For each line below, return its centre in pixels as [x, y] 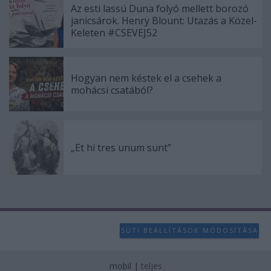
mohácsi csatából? [112, 90]
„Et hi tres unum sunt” [121, 147]
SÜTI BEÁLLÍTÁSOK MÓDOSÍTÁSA [189, 230]
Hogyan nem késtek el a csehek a [146, 78]
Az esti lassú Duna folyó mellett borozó [160, 8]
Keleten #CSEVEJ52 [114, 32]
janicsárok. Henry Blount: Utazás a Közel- [164, 20]
